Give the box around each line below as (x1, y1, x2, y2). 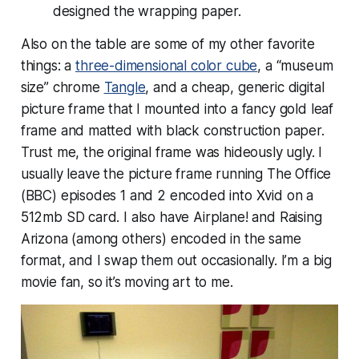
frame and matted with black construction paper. (20, 122, 325, 139)
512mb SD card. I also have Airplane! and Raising (20, 208, 322, 225)
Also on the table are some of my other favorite (20, 35, 315, 52)
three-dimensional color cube (75, 57, 258, 74)
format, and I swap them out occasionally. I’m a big (20, 252, 333, 268)
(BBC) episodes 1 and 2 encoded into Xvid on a (20, 187, 314, 204)
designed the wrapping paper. (52, 2, 241, 19)
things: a (20, 57, 76, 74)
